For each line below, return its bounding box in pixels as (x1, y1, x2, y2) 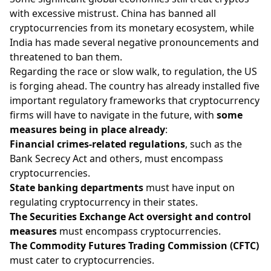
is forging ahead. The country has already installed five (10, 79, 260, 93)
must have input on (143, 180, 235, 194)
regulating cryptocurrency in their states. (10, 195, 198, 209)
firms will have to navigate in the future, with (10, 108, 217, 122)
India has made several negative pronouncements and (10, 35, 259, 49)
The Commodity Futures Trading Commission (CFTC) (10, 238, 259, 252)
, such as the (185, 137, 242, 151)
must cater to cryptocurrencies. (10, 253, 154, 267)
